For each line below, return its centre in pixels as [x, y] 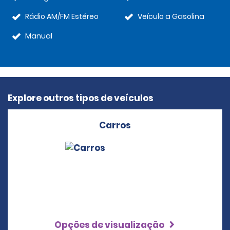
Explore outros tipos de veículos [81, 98]
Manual [39, 36]
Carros [115, 125]
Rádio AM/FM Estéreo [62, 16]
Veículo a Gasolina [171, 16]
